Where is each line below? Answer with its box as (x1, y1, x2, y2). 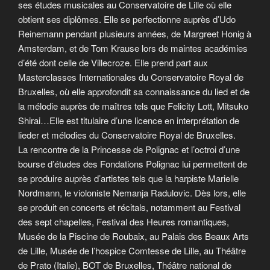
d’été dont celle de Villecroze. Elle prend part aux (18, 56, 208, 69)
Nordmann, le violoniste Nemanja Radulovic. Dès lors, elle (18, 186, 246, 199)
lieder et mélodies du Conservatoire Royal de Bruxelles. (18, 128, 236, 142)
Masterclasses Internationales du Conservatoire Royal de (18, 71, 243, 84)
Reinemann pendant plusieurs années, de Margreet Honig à (18, 27, 251, 40)
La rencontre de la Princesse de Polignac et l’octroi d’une (18, 143, 240, 156)
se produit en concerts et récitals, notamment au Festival (18, 201, 240, 214)
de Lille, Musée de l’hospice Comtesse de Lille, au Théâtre (18, 244, 246, 257)
